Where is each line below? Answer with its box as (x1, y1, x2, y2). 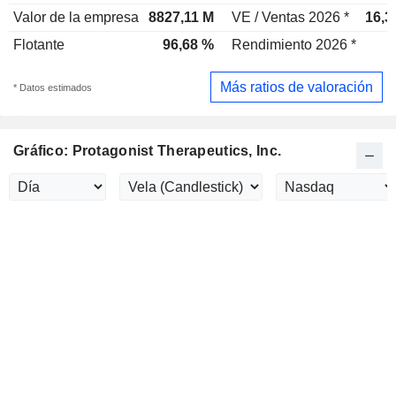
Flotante (13, 37, 65, 52)
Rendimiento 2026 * (232, 37, 356, 52)
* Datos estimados (13, 81, 92, 93)
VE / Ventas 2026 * (232, 10, 349, 25)
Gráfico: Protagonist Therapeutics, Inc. (13, 143, 282, 159)
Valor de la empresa (13, 10, 139, 25)
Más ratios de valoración (220, 79, 373, 95)
